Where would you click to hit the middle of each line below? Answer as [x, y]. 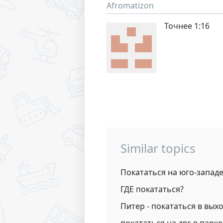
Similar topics [158, 148]
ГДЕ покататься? [152, 189]
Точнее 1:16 [187, 26]
